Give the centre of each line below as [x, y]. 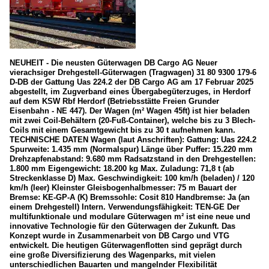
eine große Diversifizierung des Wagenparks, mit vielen [113, 255]
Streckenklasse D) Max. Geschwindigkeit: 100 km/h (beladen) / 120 [132, 178]
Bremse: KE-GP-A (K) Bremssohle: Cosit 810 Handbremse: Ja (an [130, 198]
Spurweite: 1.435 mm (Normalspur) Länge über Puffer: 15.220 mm [131, 150]
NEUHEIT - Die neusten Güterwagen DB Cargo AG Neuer [113, 63]
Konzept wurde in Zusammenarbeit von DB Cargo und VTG [119, 236]
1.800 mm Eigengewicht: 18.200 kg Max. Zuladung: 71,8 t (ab [122, 169]
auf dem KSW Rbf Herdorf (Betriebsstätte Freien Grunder [114, 101]
